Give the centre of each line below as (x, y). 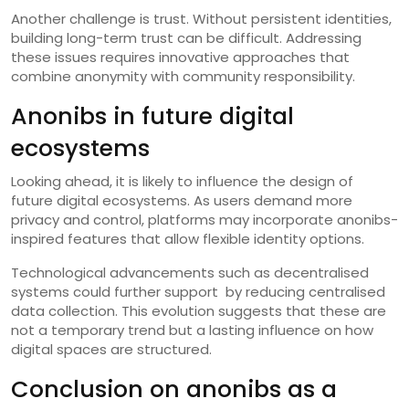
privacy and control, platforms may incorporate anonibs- (204, 219)
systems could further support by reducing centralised (198, 291)
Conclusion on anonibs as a (174, 389)
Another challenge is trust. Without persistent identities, (201, 18)
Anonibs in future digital (152, 116)
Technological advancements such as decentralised (190, 272)
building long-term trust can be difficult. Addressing (186, 37)
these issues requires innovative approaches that (180, 57)
